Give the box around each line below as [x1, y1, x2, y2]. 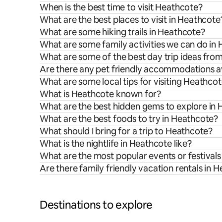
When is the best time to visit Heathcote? [40, 1, 203, 13]
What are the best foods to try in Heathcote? [40, 112, 219, 124]
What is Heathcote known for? [40, 88, 161, 100]
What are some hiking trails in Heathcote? [40, 26, 205, 38]
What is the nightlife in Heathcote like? [40, 137, 192, 149]
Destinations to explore [40, 197, 153, 212]
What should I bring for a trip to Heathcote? [40, 125, 213, 137]
